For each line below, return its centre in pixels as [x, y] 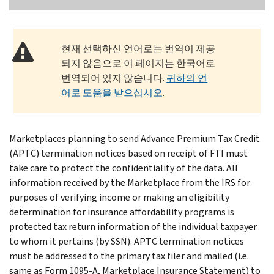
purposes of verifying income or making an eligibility [119, 197]
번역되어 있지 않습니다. [114, 78]
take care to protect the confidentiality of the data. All [124, 168]
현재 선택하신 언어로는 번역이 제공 [139, 48]
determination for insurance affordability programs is [122, 212]
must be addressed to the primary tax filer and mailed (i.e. [129, 256]
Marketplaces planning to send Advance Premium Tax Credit [135, 138]
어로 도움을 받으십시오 [112, 92]
